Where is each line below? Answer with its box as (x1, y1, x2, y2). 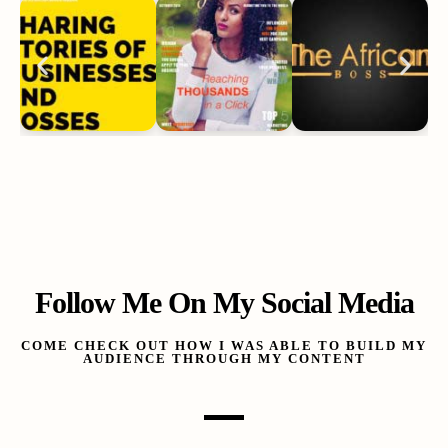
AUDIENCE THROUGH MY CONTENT (82, 350, 366, 366)
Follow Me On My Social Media (34, 285, 414, 319)
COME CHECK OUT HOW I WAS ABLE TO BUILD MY (21, 337, 427, 353)
